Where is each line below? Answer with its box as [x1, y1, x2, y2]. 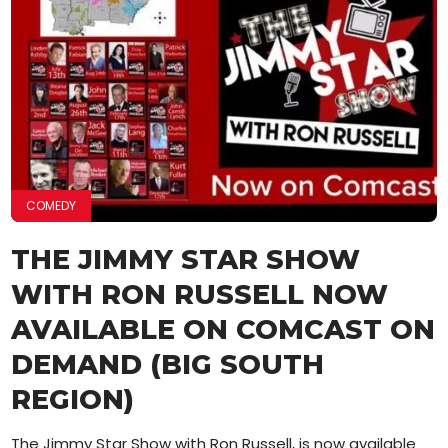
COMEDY [26, 196, 77, 214]
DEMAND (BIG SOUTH [11, 347, 325, 381]
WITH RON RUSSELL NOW [11, 277, 389, 311]
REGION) [11, 382, 135, 416]
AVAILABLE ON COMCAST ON [11, 312, 436, 346]
